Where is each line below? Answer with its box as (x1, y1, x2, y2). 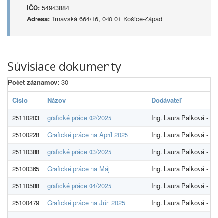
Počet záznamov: (8, 77, 59, 87)
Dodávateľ (151, 95, 181, 105)
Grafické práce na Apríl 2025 (47, 130, 128, 139)
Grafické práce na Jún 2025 (47, 198, 125, 207)
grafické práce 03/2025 (47, 147, 111, 156)
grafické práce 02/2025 (47, 113, 111, 122)
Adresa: (27, 14, 50, 23)
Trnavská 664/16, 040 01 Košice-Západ (50, 14, 162, 23)
